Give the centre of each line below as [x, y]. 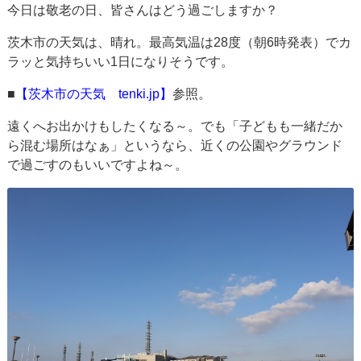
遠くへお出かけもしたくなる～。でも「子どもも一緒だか [175, 126]
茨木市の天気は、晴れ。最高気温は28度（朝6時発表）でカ [180, 42]
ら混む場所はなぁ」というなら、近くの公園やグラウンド [175, 145]
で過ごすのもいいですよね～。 [98, 164]
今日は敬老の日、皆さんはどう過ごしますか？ [143, 10]
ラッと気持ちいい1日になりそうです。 [121, 61]
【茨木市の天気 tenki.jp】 [94, 93]
